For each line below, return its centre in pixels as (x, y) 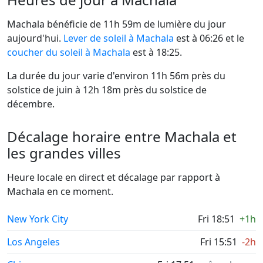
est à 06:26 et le (209, 38)
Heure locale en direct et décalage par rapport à (114, 177)
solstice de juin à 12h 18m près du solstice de (107, 90)
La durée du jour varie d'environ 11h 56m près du (116, 76)
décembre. (31, 104)
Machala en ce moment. (60, 191)
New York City (38, 219)
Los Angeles (33, 242)
